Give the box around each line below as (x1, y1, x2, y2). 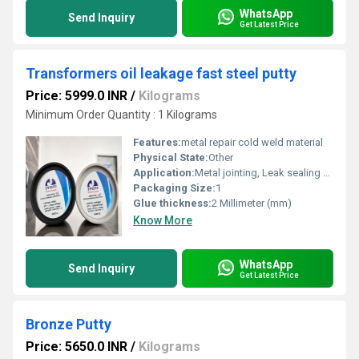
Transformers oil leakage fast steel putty (26, 65, 296, 82)
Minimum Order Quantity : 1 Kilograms (26, 108, 217, 121)
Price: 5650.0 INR (26, 339, 127, 354)
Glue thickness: (133, 197, 212, 209)
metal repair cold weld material (181, 136, 323, 148)
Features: (133, 136, 181, 148)
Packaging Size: (133, 182, 216, 194)
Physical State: (133, 151, 208, 163)
